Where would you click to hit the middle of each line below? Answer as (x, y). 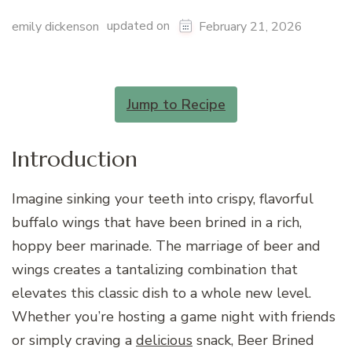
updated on (140, 26)
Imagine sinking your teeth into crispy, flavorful (163, 198)
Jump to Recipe (176, 104)
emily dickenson (55, 26)
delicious (164, 340)
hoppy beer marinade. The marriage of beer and (166, 246)
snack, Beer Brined (253, 340)
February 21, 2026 (251, 26)
